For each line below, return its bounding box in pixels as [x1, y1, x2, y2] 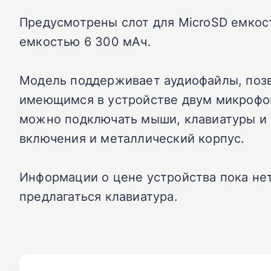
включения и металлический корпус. [19, 129, 245, 146]
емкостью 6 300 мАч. [19, 33, 151, 50]
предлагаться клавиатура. [19, 188, 178, 204]
